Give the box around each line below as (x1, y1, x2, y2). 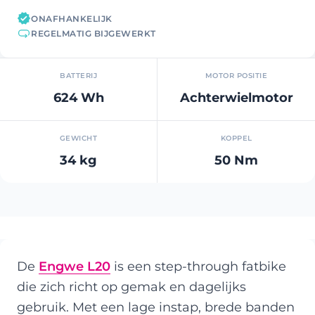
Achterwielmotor (179, 89, 293, 105)
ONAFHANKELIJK (31, 13, 112, 24)
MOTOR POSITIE (205, 70, 268, 80)
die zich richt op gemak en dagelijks (17, 278, 246, 294)
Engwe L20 (39, 258, 110, 274)
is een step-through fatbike (110, 258, 286, 274)
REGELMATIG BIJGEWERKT (31, 27, 156, 39)
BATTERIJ (60, 70, 97, 80)
